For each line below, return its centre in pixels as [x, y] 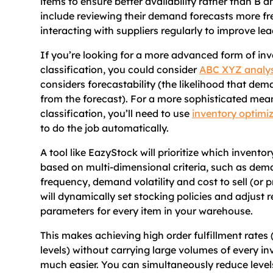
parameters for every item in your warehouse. [147, 211]
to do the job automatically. [105, 128]
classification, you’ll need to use [116, 113]
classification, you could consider [120, 69]
